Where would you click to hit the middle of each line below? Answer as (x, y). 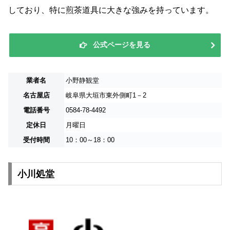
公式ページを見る (122, 45)
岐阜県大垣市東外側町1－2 (106, 95)
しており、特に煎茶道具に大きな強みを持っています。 (111, 10)
